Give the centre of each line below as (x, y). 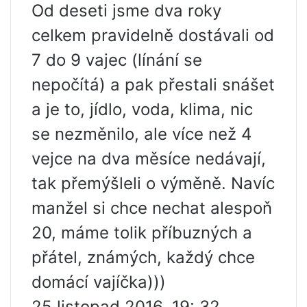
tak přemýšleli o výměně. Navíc (153, 183)
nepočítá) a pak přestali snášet (153, 85)
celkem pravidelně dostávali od (153, 35)
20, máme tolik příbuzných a (142, 233)
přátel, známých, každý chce (143, 257)
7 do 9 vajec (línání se (117, 60)
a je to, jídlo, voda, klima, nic (142, 109)
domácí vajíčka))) (99, 282)
